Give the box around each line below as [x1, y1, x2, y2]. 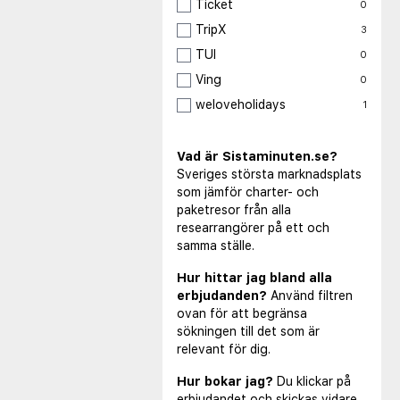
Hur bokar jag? [177, 374, 273, 389]
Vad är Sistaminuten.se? [177, 149, 337, 164]
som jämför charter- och [177, 185, 319, 200]
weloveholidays [196, 97, 286, 112]
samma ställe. [177, 238, 254, 254]
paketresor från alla [177, 203, 291, 218]
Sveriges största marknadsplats [177, 167, 362, 182]
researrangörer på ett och [177, 221, 329, 236]
